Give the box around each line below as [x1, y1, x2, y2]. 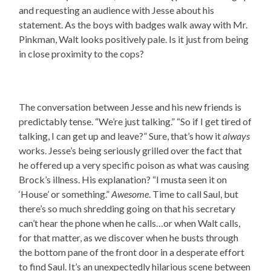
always [223, 130, 250, 142]
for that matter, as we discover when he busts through [19, 232, 239, 244]
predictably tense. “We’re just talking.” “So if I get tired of [19, 116, 252, 128]
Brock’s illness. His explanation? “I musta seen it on [19, 174, 227, 186]
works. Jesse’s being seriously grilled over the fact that [19, 145, 243, 157]
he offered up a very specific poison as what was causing [19, 159, 250, 171]
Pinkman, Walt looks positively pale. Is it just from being [19, 33, 249, 45]
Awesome [111, 188, 149, 200]
